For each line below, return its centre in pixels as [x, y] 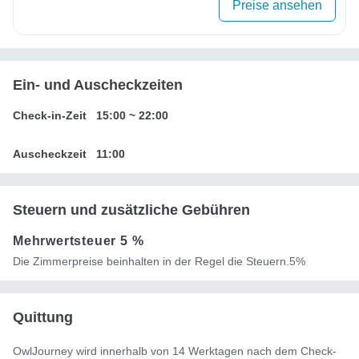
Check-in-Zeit [50, 116]
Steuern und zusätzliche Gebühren [131, 210]
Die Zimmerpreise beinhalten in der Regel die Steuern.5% [159, 262]
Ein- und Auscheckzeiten [98, 85]
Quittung [43, 318]
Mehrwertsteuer [67, 241]
